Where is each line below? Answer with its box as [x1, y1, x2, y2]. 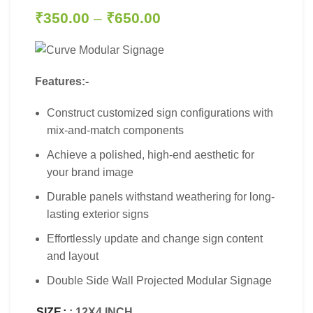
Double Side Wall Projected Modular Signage [47, 274, 272, 286]
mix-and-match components [47, 124, 184, 136]
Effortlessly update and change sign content [47, 232, 263, 245]
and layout [47, 249, 99, 262]
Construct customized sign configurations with [47, 106, 273, 119]
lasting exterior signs [47, 208, 149, 220]
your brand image [47, 166, 133, 178]
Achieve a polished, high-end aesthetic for [47, 148, 254, 161]
